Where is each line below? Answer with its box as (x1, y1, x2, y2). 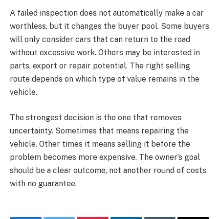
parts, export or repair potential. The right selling (10, 61, 190, 71)
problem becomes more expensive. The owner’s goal (10, 152, 200, 162)
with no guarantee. (10, 178, 77, 188)
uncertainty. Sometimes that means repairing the (10, 126, 189, 135)
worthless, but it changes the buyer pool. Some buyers (10, 22, 209, 31)
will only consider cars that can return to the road (10, 35, 190, 44)
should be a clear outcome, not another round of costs (10, 165, 206, 175)
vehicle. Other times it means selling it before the (10, 139, 190, 149)
